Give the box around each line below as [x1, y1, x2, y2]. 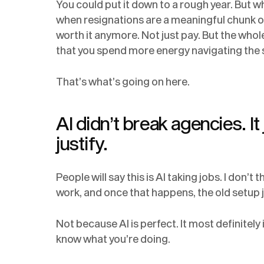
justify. [56, 131, 108, 154]
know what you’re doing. [56, 233, 171, 246]
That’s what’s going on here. [56, 75, 190, 88]
